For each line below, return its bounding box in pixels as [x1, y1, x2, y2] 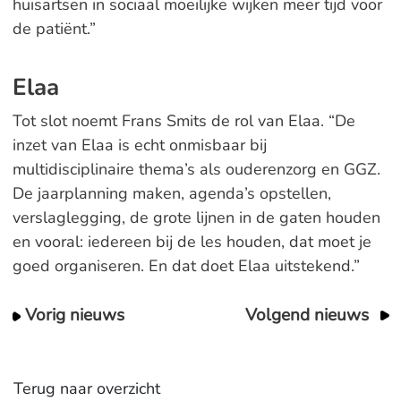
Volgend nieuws [244, 303, 369, 327]
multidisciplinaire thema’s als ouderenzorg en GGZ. [12, 158, 380, 180]
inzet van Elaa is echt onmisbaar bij [12, 134, 267, 156]
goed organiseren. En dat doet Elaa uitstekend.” [12, 255, 360, 277]
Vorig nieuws [25, 303, 125, 327]
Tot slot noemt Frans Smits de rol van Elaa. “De [12, 110, 355, 132]
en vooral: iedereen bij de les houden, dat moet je [12, 231, 371, 252]
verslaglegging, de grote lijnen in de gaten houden [12, 207, 380, 228]
